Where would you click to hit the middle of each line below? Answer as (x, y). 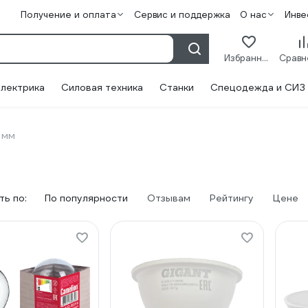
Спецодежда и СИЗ (258, 87)
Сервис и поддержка (182, 15)
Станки (177, 87)
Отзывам (169, 198)
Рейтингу (232, 198)
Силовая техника (102, 87)
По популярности (86, 198)
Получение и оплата (68, 15)
